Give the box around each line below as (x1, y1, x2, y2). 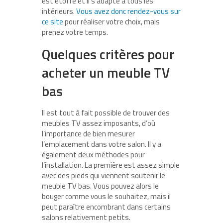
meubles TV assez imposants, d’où (42, 117, 155, 129)
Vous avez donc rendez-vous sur (76, 5, 181, 17)
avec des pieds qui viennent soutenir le (42, 170, 165, 182)
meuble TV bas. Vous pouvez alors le (42, 180, 159, 192)
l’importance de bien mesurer (42, 128, 135, 140)
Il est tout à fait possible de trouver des (42, 107, 170, 119)
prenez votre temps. (42, 26, 108, 38)
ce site (42, 16, 63, 28)
